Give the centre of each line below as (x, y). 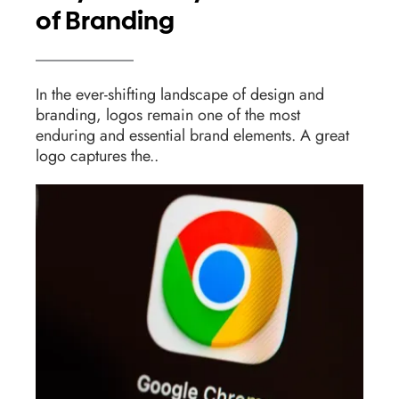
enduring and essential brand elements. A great (192, 135)
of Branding (105, 21)
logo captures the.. (97, 156)
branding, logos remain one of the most (168, 115)
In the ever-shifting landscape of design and (180, 94)
